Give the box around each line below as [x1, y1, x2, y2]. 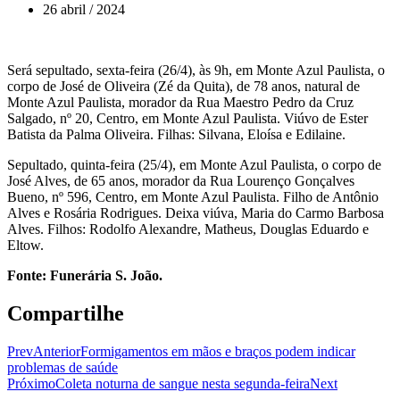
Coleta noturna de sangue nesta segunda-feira [55, 375, 310, 391]
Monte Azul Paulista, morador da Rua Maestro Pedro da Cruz [7, 94, 354, 110]
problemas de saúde [7, 359, 118, 375]
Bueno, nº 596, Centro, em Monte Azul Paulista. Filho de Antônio [7, 188, 379, 204]
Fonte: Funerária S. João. [7, 267, 162, 283]
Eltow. [7, 237, 44, 253]
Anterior [33, 343, 80, 359]
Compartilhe [7, 301, 124, 325]
